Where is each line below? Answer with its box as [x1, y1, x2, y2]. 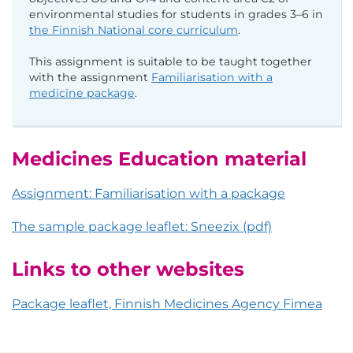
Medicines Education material [12, 147, 307, 171]
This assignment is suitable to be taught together [29, 54, 312, 69]
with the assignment [29, 70, 151, 85]
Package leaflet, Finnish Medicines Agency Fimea [12, 296, 322, 312]
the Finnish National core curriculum [29, 23, 238, 38]
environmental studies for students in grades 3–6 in [29, 7, 323, 22]
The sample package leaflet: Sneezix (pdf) [12, 219, 272, 235]
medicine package [29, 86, 135, 101]
